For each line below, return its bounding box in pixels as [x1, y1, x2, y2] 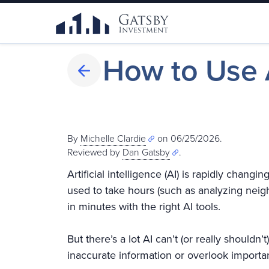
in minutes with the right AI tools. [67, 199, 220, 214]
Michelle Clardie [80, 131, 146, 145]
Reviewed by [67, 145, 122, 159]
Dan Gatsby [122, 145, 170, 159]
